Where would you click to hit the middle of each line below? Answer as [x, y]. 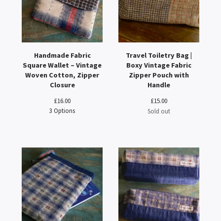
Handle [159, 85]
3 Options [62, 110]
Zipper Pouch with [159, 75]
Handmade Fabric [62, 55]
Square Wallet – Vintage [62, 65]
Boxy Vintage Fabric [159, 65]
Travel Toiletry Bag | [159, 55]
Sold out [159, 111]
